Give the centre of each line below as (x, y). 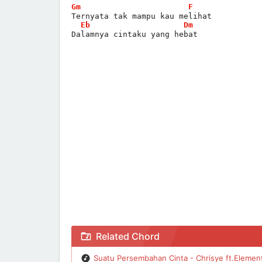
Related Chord (128, 236)
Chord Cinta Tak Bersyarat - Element (138, 226)
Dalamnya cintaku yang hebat (135, 34)
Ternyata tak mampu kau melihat (142, 16)
